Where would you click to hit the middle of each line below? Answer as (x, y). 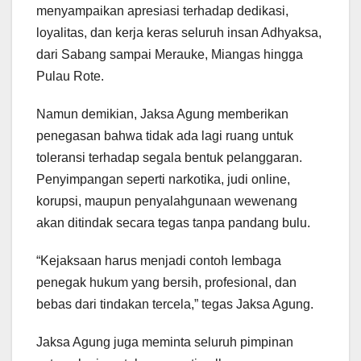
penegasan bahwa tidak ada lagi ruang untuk (165, 136)
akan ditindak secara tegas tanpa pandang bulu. (173, 223)
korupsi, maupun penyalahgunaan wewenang (167, 201)
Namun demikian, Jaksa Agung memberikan (162, 114)
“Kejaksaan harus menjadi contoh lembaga (159, 261)
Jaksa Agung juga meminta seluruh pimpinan (165, 342)
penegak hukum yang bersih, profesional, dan (166, 283)
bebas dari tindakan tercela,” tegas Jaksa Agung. (175, 305)
